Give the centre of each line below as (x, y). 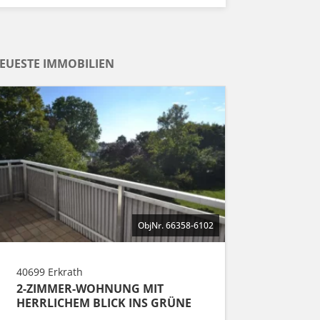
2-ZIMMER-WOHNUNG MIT (90, 289)
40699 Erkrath (50, 272)
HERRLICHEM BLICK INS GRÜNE (104, 303)
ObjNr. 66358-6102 (176, 226)
